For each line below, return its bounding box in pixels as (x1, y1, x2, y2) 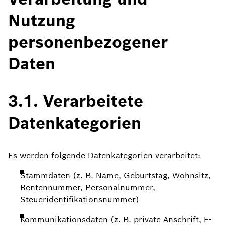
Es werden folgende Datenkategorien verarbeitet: (8, 150, 200, 161)
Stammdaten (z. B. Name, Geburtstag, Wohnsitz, (20, 170, 211, 181)
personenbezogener (8, 32, 168, 52)
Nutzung (8, 10, 75, 31)
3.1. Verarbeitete (8, 91, 143, 111)
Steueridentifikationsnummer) (20, 194, 139, 205)
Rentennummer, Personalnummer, (20, 182, 155, 193)
